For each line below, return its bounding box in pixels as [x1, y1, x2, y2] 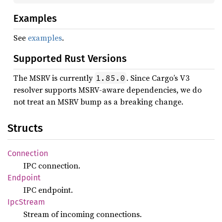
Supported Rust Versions [13, 53, 127, 64]
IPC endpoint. [23, 184, 73, 195]
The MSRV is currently [13, 72, 95, 83]
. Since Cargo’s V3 [126, 72, 189, 83]
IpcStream [7, 197, 45, 207]
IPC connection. [23, 160, 80, 171]
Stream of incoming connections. [23, 209, 142, 220]
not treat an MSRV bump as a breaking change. [13, 96, 183, 107]
